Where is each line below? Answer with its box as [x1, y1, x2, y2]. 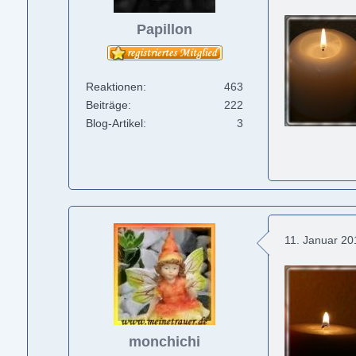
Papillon [137, 21, 193, 37]
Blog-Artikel [86, 117, 144, 130]
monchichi [129, 333, 201, 350]
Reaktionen [86, 80, 144, 94]
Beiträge [86, 99, 129, 112]
